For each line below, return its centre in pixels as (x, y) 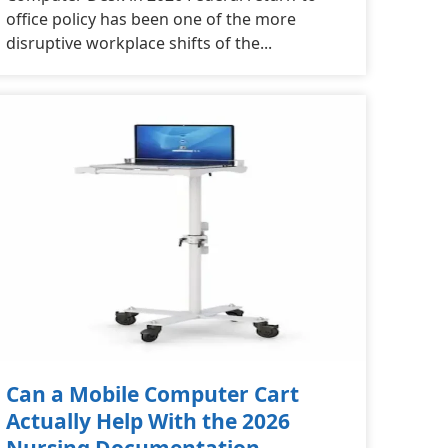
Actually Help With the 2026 (148, 420)
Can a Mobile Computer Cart (152, 393)
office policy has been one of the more (151, 18)
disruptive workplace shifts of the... (139, 42)
